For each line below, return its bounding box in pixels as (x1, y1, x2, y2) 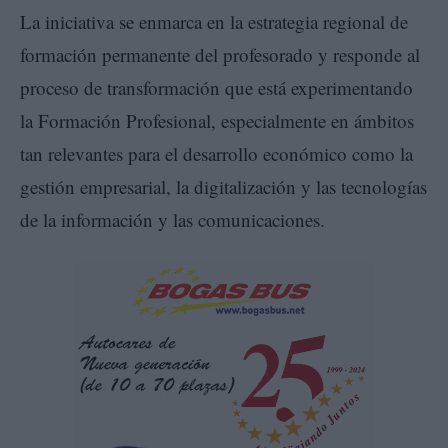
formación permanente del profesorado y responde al (20, 41, 420, 67)
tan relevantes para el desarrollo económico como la (20, 140, 413, 166)
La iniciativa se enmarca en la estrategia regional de (20, 8, 408, 34)
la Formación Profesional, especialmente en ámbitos (20, 107, 414, 133)
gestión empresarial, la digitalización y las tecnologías (20, 173, 427, 199)
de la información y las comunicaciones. (20, 206, 325, 232)
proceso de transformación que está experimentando (20, 74, 413, 100)
